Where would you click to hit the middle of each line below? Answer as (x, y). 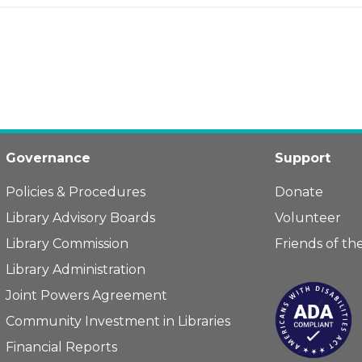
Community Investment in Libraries (118, 321)
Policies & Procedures (75, 192)
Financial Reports (61, 347)
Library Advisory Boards (80, 217)
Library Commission (67, 243)
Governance (48, 158)
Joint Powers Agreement (86, 295)
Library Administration (75, 269)
